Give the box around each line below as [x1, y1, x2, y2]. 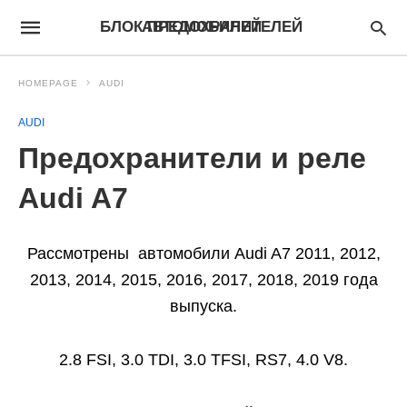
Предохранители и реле [18, 142, 366, 174]
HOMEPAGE [18, 78, 78, 88]
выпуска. [170, 297, 237, 315]
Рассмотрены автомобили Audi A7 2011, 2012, [26, 244, 381, 263]
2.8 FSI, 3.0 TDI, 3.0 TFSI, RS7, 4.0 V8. [59, 351, 348, 369]
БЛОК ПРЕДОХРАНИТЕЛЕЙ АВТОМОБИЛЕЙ [141, 18, 262, 35]
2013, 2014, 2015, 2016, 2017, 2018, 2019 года [29, 271, 378, 289]
